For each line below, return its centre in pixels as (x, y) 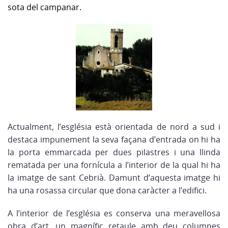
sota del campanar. (45, 7)
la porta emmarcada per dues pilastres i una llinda (114, 152)
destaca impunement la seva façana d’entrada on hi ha (114, 139)
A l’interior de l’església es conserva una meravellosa (114, 213)
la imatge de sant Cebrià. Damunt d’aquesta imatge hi (114, 178)
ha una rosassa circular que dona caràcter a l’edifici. (107, 190)
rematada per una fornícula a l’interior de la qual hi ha (114, 165)
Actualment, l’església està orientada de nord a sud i (114, 127)
